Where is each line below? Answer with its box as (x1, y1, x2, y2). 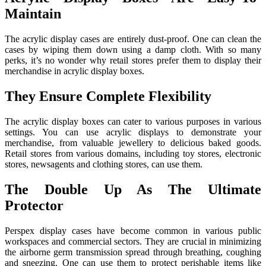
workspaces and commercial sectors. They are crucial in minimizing (5, 236, 261, 246)
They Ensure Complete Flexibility (5, 88, 211, 104)
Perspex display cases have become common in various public (5, 225, 261, 236)
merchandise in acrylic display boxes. (5, 66, 144, 77)
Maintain (5, 6, 61, 22)
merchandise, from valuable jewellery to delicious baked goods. (5, 138, 261, 148)
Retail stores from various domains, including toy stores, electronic (5, 148, 261, 159)
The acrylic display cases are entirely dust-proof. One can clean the (5, 34, 261, 45)
